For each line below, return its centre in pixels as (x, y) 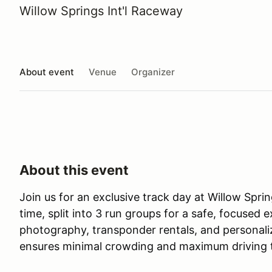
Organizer (153, 72)
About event (47, 72)
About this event (74, 170)
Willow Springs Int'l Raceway (101, 11)
